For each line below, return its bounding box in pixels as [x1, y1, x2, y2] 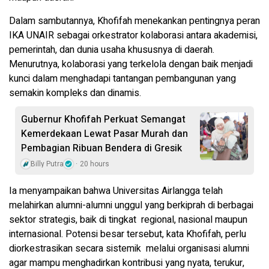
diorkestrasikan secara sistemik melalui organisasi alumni [9, 241, 249, 256]
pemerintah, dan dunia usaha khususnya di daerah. [9, 42, 214, 57]
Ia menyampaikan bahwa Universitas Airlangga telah [9, 183, 223, 198]
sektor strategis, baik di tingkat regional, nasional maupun [9, 212, 247, 227]
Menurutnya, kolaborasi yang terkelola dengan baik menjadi [9, 56, 253, 71]
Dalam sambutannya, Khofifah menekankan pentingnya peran [9, 13, 260, 28]
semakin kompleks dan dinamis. [9, 85, 141, 100]
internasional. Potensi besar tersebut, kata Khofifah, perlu [9, 226, 246, 241]
